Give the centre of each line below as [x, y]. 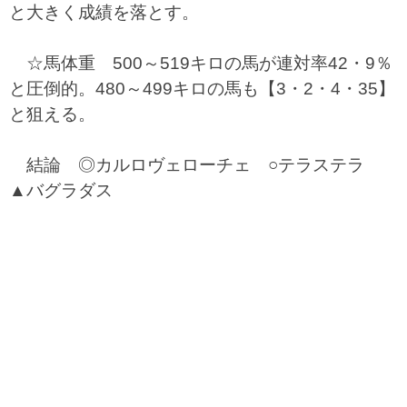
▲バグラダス [61, 190]
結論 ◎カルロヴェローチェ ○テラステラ [195, 165]
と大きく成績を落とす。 [104, 12]
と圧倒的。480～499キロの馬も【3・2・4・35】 [202, 89]
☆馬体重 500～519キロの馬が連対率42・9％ [201, 63]
